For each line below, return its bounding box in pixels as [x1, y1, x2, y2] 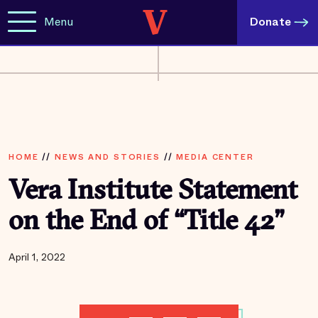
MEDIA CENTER [176, 151, 254, 163]
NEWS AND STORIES [54, 151, 160, 163]
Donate [250, 13, 291, 30]
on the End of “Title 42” [9, 209, 284, 236]
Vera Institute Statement [9, 178, 297, 206]
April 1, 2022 [9, 250, 65, 264]
